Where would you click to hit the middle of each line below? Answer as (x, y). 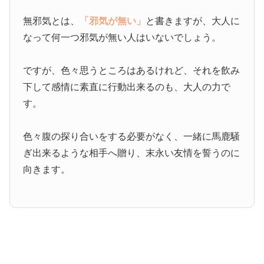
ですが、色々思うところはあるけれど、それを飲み (132, 70)
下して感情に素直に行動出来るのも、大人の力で (127, 87)
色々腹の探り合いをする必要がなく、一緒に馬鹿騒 (132, 136)
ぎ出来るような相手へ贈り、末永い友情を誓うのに (132, 153)
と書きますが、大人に (193, 21)
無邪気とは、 (52, 21)
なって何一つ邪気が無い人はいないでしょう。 (122, 37)
